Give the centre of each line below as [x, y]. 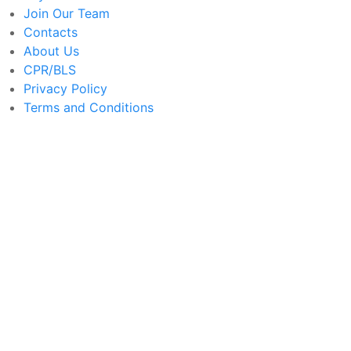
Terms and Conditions [89, 107]
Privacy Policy [65, 88]
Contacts [51, 32]
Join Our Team [67, 13]
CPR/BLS [50, 69]
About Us [51, 51]
